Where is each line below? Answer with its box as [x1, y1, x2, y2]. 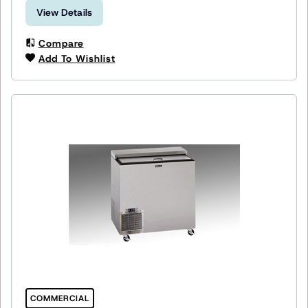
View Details [36, 5, 93, 19]
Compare [38, 36, 84, 49]
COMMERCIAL [30, 292, 89, 304]
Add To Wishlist [38, 52, 115, 65]
